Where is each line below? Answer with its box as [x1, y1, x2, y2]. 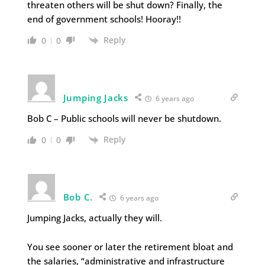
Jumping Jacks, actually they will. [27, 212, 162, 224]
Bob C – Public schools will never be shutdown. [27, 112, 221, 124]
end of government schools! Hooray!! [27, 12, 181, 25]
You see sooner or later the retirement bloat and [27, 241, 233, 253]
